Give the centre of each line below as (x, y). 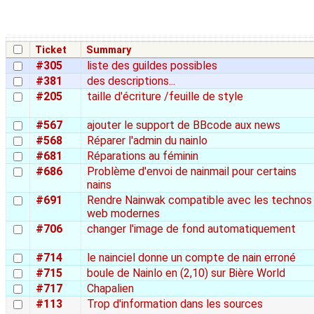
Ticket (51, 50)
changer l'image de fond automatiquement (191, 228)
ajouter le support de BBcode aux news (184, 125)
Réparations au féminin (143, 156)
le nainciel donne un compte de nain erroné (191, 257)
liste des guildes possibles (152, 65)
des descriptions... (131, 81)
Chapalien (110, 288)
